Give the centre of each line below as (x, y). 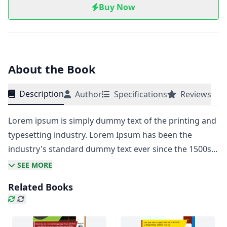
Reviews (196, 94)
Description (42, 94)
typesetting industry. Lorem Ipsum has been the (100, 135)
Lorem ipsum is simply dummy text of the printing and (112, 121)
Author (88, 94)
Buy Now (117, 7)
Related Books (41, 187)
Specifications (141, 94)
